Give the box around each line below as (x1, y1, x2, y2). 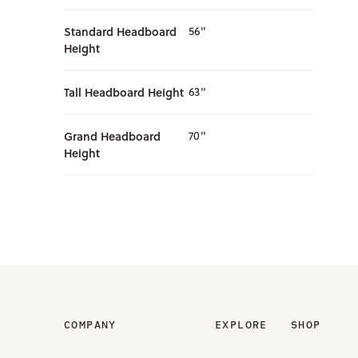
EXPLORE (215, 318, 268, 332)
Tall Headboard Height (64, 84, 184, 101)
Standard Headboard (64, 23, 177, 40)
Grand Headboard (64, 128, 161, 145)
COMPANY (64, 318, 117, 332)
